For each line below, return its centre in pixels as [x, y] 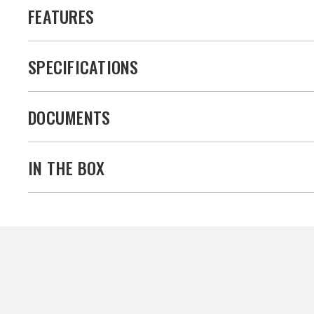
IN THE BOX [67, 167]
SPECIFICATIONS [83, 66]
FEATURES [61, 16]
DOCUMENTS [69, 117]
